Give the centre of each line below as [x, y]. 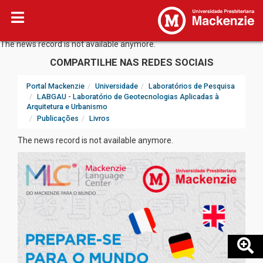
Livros [100, 118]
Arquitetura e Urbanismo [67, 107]
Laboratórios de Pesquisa [192, 86]
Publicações [58, 118]
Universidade [117, 86]
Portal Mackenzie [55, 86]
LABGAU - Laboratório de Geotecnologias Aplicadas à [128, 97]
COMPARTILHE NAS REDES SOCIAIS [131, 62]
